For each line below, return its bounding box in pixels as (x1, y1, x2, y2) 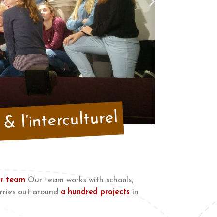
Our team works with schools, (25, 175, 134, 184)
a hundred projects (61, 187, 130, 196)
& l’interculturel (2, 109, 119, 132)
